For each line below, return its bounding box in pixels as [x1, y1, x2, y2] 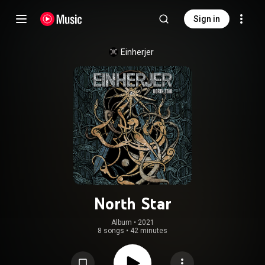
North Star [93, 193, 172, 214]
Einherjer [121, 47, 154, 57]
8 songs [98, 227, 124, 235]
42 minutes [130, 227, 167, 235]
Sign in [193, 14, 220, 24]
